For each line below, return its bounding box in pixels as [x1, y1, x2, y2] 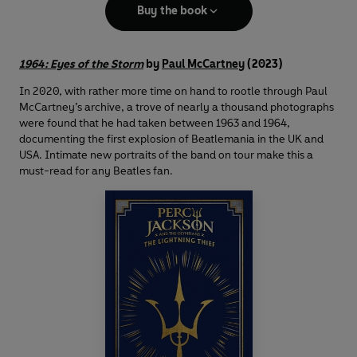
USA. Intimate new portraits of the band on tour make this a [19, 148, 313, 163]
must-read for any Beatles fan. [19, 164, 173, 178]
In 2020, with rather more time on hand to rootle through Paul [19, 84, 328, 99]
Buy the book [137, 4, 207, 18]
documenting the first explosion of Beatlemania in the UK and [19, 132, 324, 147]
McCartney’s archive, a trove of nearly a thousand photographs [19, 100, 334, 115]
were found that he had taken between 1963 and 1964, [19, 116, 290, 131]
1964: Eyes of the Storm [19, 57, 143, 72]
